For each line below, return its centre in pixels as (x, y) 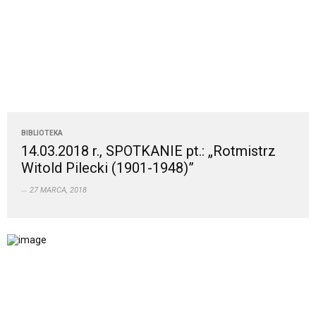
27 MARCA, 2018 (58, 190)
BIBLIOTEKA (42, 133)
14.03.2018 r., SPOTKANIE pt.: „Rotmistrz (148, 151)
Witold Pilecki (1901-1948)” (108, 168)
